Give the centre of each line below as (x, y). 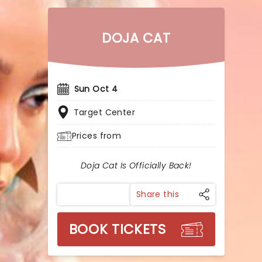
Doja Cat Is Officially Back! (136, 166)
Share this (157, 194)
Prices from (96, 136)
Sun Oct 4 (96, 89)
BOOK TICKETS (117, 229)
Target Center (104, 112)
